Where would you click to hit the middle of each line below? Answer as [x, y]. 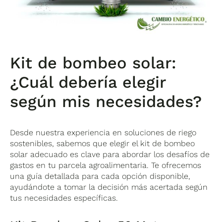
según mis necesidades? [106, 101]
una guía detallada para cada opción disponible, [100, 176]
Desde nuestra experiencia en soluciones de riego [103, 132]
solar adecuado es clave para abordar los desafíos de [110, 154]
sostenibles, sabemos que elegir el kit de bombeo [103, 143]
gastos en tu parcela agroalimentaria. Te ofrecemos [106, 165]
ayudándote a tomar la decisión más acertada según [109, 187]
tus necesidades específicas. [64, 198]
